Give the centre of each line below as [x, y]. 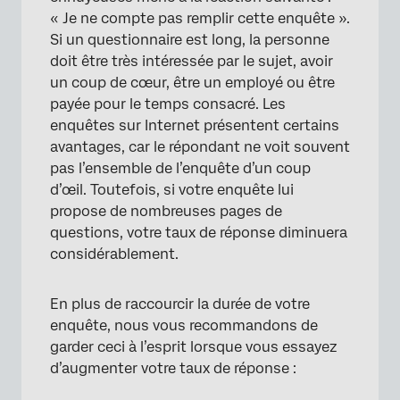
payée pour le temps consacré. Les [168, 104]
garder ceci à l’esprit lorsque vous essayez [193, 347]
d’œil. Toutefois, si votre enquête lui [172, 190]
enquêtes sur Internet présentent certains [195, 125]
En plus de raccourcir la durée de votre [180, 304]
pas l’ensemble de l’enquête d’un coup [180, 168]
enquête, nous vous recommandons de [184, 325]
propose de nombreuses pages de [166, 211]
